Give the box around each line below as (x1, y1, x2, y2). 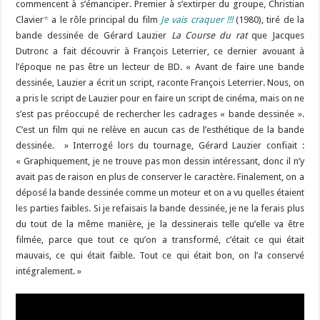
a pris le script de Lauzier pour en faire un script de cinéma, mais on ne (16, 93, 304, 104)
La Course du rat (171, 30, 247, 41)
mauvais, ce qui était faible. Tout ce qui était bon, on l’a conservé (16, 250, 304, 261)
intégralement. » (16, 266, 82, 277)
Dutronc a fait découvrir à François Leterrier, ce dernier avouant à (16, 46, 304, 57)
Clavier (16, 14, 44, 26)
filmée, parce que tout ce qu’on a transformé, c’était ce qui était (16, 234, 304, 246)
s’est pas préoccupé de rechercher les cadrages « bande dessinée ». (16, 109, 304, 120)
